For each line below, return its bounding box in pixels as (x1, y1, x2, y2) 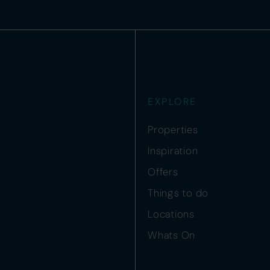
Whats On (148, 229, 195, 241)
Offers (148, 166, 178, 178)
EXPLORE (148, 96, 197, 107)
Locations (148, 208, 195, 220)
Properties (148, 124, 198, 136)
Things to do (148, 187, 209, 199)
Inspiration (148, 145, 198, 157)
